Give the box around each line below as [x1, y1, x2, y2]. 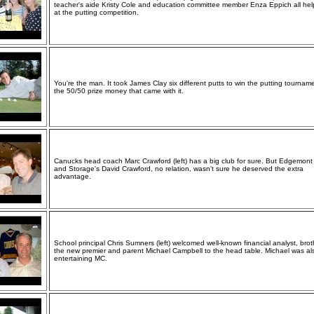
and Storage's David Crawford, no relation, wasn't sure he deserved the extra [54, 165, 303, 172]
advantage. [54, 172, 91, 180]
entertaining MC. [54, 254, 107, 262]
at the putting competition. [54, 8, 139, 16]
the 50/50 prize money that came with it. [54, 87, 184, 95]
